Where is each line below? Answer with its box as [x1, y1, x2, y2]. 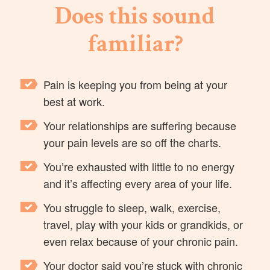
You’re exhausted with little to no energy [43, 159, 235, 175]
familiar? [87, 28, 183, 60]
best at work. [43, 93, 105, 110]
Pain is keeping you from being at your [43, 77, 228, 93]
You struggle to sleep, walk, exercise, [43, 199, 221, 216]
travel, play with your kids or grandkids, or [43, 216, 243, 233]
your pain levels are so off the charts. [43, 134, 222, 151]
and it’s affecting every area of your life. [43, 175, 233, 192]
